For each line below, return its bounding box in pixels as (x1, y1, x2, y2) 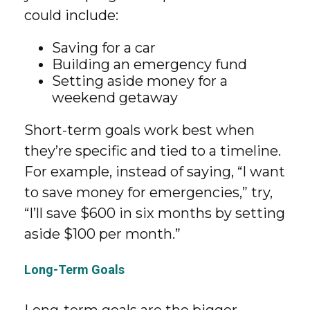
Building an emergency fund (52, 56, 247, 73)
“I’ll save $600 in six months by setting (24, 205, 285, 221)
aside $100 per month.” (24, 226, 181, 242)
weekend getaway (52, 89, 178, 106)
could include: (24, 7, 118, 24)
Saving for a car (52, 39, 156, 56)
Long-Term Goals (24, 262, 125, 277)
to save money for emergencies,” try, (24, 184, 273, 201)
